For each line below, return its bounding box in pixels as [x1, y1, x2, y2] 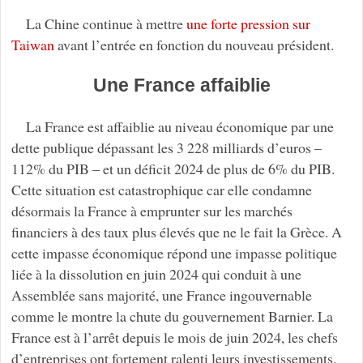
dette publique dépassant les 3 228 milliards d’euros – [11, 138, 322, 158]
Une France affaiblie [92, 75, 271, 96]
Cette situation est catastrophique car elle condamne [11, 180, 312, 200]
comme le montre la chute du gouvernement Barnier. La [11, 306, 333, 327]
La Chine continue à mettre [25, 14, 186, 34]
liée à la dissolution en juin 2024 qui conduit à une [11, 264, 301, 284]
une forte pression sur [186, 14, 310, 34]
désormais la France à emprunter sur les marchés [11, 201, 293, 221]
